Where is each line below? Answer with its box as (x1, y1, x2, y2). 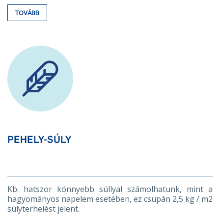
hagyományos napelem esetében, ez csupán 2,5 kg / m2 (7, 193, 213, 204)
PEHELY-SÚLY (7, 134, 71, 145)
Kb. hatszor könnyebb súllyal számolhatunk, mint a (7, 184, 213, 194)
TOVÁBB (15, 8, 39, 17)
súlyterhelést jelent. (7, 203, 80, 214)
